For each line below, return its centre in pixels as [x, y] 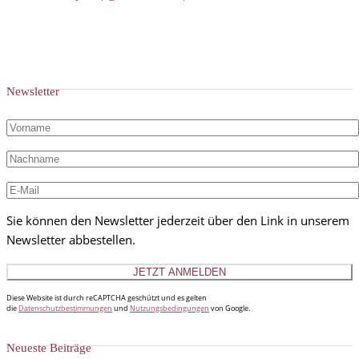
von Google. [230, 309]
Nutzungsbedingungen [169, 309]
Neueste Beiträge [49, 348]
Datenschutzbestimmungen [65, 309]
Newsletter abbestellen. [71, 240]
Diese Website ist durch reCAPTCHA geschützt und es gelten [107, 298]
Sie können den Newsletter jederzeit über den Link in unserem [178, 221]
